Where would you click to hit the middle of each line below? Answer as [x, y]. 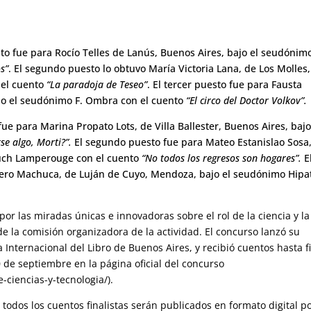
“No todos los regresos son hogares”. [220, 158]
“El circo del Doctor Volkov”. [247, 100]
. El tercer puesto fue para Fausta [225, 84]
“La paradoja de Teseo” [96, 84]
